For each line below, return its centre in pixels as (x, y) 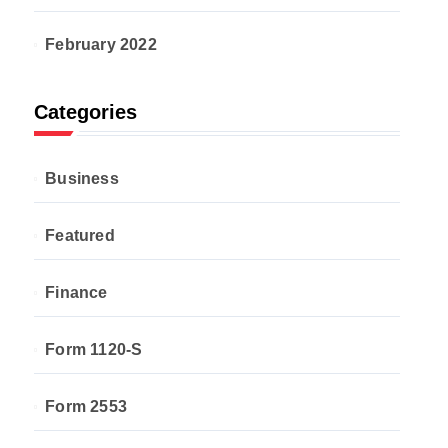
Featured (80, 235)
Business (82, 178)
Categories (85, 112)
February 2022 (101, 44)
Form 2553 (86, 406)
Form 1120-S (94, 349)
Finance (76, 292)
